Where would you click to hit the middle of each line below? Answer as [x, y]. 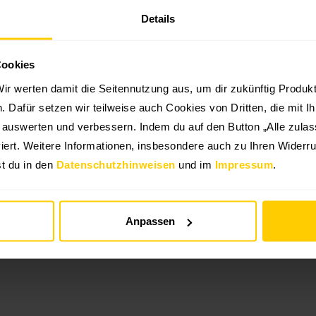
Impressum [244, 164]
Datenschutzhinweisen [116, 164]
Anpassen [150, 221]
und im [195, 164]
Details [158, 18]
